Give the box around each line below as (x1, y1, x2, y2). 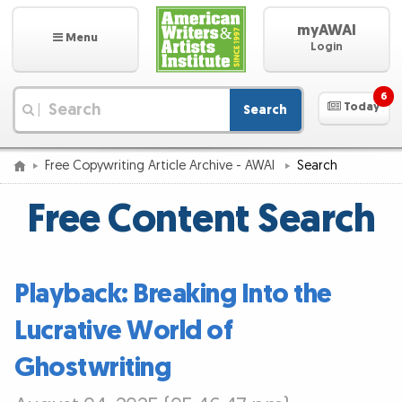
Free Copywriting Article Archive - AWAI (45, 156, 279, 174)
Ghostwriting (14, 350, 170, 387)
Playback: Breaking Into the (14, 276, 332, 313)
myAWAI (297, 21, 356, 41)
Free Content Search (26, 194, 376, 247)
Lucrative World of (14, 313, 232, 350)
